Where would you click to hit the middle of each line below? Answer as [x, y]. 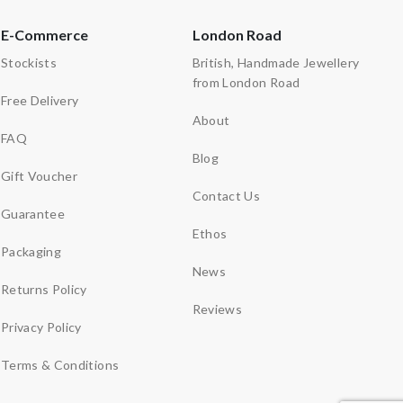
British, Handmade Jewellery [276, 62]
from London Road [246, 82]
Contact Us [226, 195]
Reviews [217, 309]
